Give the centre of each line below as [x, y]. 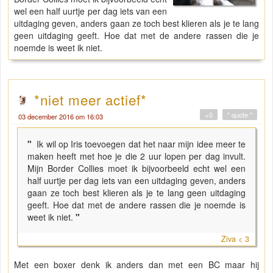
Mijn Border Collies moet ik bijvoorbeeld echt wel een [136, 168]
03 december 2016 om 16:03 [61, 117]
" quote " [240, 115]
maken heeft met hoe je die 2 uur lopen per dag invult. [136, 156]
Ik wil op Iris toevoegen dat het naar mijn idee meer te [140, 144]
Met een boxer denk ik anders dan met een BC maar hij [136, 265]
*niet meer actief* [90, 100]
